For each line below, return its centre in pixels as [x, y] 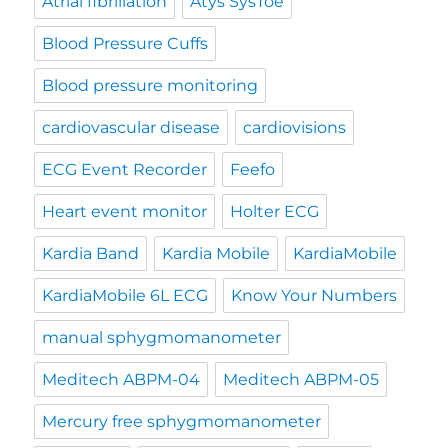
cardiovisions [295, 128]
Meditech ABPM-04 [121, 380]
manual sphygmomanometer [162, 338]
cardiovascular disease [131, 128]
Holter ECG [275, 212]
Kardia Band [91, 254]
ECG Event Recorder [125, 170]
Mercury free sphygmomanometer [182, 422]
